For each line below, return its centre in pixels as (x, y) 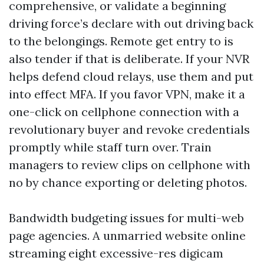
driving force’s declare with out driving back (131, 23)
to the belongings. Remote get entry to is (121, 41)
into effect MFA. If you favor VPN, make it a (127, 94)
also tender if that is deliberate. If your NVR (129, 59)
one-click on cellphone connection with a (124, 112)
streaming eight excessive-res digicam (116, 253)
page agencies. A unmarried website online (127, 235)
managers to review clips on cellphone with (130, 165)
